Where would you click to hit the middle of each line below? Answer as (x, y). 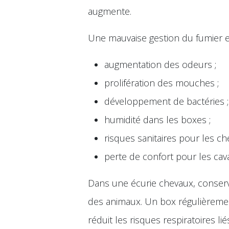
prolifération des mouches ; (162, 83)
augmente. (110, 11)
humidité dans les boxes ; (157, 120)
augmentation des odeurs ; (160, 64)
